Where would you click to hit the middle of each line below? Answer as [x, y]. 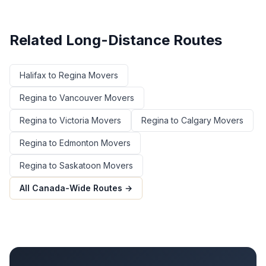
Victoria [74, 121]
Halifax [33, 75]
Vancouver [81, 98]
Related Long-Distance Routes [116, 40]
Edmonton [79, 143]
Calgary [196, 121]
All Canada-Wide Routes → [76, 188]
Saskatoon [80, 166]
